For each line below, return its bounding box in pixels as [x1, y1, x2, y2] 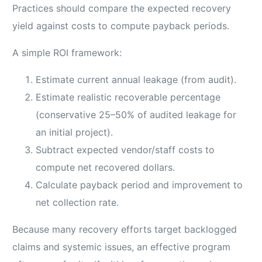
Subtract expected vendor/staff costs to [36, 144, 215, 156]
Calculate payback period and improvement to [36, 179, 243, 191]
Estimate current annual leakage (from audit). [36, 74, 237, 86]
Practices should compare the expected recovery [12, 2, 232, 15]
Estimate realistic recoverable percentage [36, 91, 221, 104]
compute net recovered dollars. [36, 161, 175, 174]
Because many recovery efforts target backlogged [12, 223, 237, 236]
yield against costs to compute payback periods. [12, 20, 230, 32]
